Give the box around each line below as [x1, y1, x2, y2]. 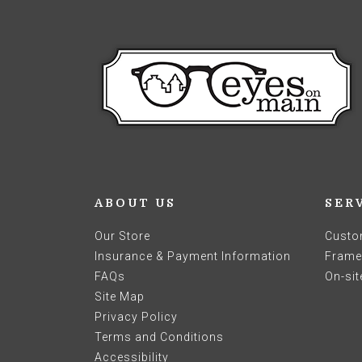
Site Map [95, 290, 145, 303]
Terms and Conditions [95, 330, 224, 343]
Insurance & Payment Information [95, 250, 291, 263]
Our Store [95, 229, 150, 242]
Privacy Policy [95, 310, 178, 323]
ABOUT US [95, 196, 176, 209]
